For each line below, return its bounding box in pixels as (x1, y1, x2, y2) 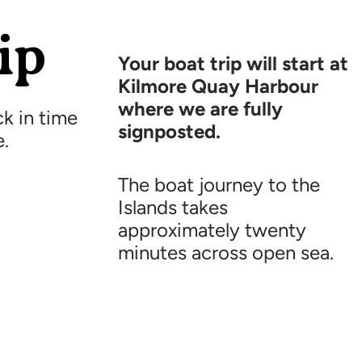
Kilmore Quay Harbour (118, 74, 319, 99)
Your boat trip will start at (118, 52, 349, 76)
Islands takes (118, 196, 229, 220)
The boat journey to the (118, 173, 321, 197)
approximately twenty (118, 218, 307, 242)
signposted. (118, 120, 221, 144)
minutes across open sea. (118, 241, 335, 265)
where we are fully (118, 97, 284, 121)
